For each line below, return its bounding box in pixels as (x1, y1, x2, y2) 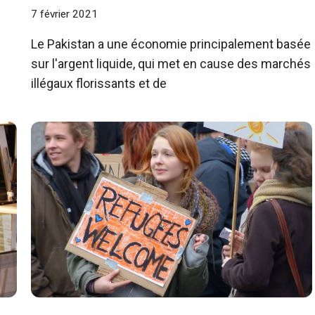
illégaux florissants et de (31, 75, 167, 91)
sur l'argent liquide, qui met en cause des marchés (31, 56, 311, 71)
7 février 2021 (31, 7, 98, 20)
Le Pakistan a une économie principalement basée (31, 36, 311, 51)
